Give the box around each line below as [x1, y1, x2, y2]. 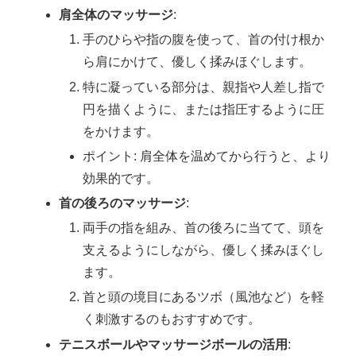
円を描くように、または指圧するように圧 [82, 102, 324, 116]
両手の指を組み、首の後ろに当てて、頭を [82, 221, 324, 235]
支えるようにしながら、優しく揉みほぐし [82, 243, 324, 257]
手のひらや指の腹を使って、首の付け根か [82, 33, 324, 47]
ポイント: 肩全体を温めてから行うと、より [82, 149, 331, 163]
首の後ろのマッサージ [59, 195, 187, 210]
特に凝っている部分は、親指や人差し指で [82, 79, 324, 94]
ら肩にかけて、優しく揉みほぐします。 [82, 55, 311, 69]
